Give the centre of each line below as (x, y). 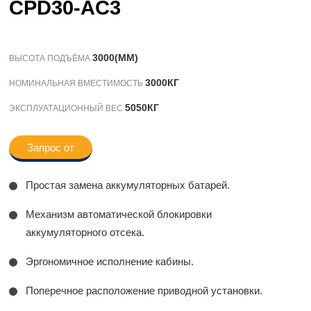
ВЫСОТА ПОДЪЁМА (51, 59)
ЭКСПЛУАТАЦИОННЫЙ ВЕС (67, 109)
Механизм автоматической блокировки (119, 215)
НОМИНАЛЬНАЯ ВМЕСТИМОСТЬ (77, 84)
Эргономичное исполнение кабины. (110, 262)
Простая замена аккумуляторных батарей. (128, 185)
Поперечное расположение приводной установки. (144, 291)
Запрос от (51, 147)
